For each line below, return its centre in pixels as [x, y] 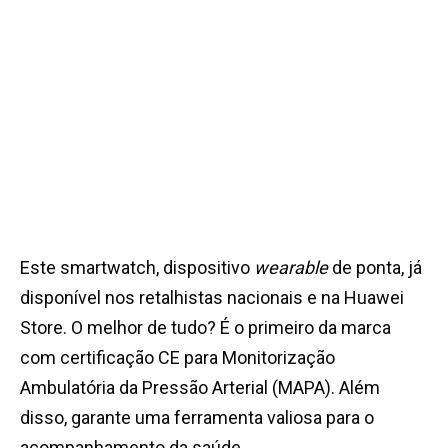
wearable [291, 268]
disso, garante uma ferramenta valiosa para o [197, 418]
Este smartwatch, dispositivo [137, 268]
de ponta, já [375, 268]
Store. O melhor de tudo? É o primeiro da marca [205, 328]
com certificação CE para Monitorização [177, 358]
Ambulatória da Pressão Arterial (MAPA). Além [200, 388]
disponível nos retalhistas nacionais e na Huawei [212, 298]
